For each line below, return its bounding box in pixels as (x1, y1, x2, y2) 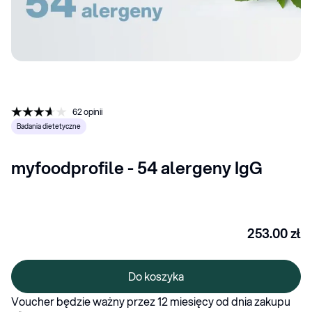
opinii (84, 105, 102, 118)
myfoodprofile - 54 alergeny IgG (11, 155, 263, 180)
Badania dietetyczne (17, 120, 81, 131)
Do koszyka (128, 267, 184, 284)
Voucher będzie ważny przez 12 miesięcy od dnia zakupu (11, 292, 290, 309)
